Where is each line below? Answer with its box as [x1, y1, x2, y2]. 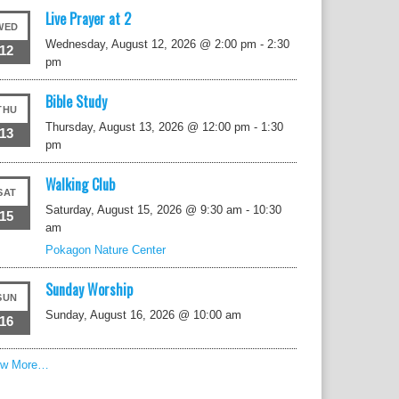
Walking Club [45, 174, 116, 195]
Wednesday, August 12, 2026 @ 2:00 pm [45, 37, 257, 51]
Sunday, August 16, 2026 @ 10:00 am [45, 308, 242, 322]
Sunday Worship [45, 279, 134, 300]
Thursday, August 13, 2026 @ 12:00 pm [45, 120, 251, 134]
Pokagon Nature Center [45, 243, 167, 256]
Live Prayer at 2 [45, 8, 132, 29]
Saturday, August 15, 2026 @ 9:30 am [45, 203, 243, 216]
